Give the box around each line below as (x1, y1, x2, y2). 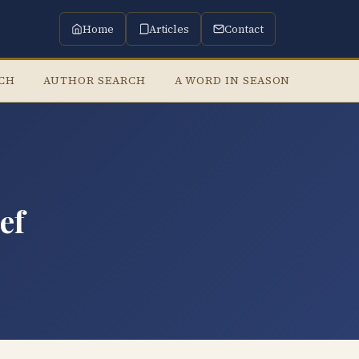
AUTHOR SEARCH (43, 73, 146, 87)
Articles (149, 22, 189, 36)
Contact (224, 22, 264, 36)
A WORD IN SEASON (174, 73, 291, 87)
